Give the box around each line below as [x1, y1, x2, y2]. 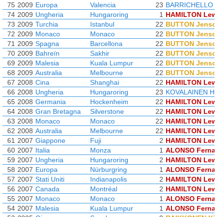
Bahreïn [35, 49, 60, 57]
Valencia [90, 1, 116, 9]
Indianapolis [90, 175, 127, 183]
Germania [35, 98, 66, 106]
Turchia [35, 20, 58, 28]
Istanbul [90, 20, 114, 28]
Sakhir [90, 49, 109, 57]
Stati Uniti [35, 175, 64, 183]
